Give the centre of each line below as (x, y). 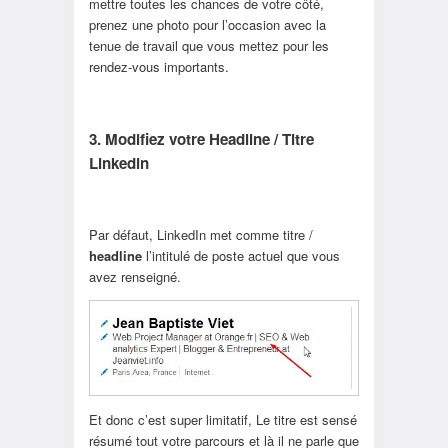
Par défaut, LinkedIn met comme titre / (200, 234)
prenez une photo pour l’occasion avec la (207, 25)
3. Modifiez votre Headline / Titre (201, 138)
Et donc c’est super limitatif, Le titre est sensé (222, 420)
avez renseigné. (134, 276)
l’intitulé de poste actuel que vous (240, 255)
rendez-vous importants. (158, 67)
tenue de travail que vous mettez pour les (208, 46)
